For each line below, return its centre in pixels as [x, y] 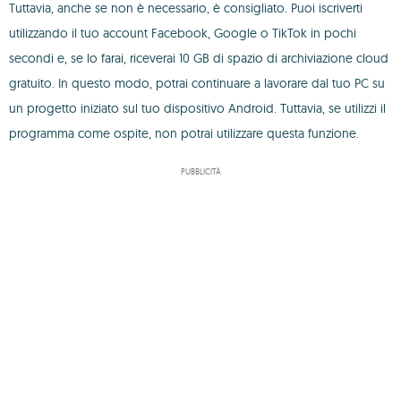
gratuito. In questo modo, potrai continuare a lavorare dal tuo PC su [197, 83]
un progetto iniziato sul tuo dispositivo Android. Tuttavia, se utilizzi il [197, 108]
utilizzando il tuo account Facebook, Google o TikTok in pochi [183, 33]
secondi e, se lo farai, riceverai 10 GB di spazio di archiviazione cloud [199, 58]
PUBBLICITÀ [200, 171]
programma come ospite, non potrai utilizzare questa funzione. [184, 133]
